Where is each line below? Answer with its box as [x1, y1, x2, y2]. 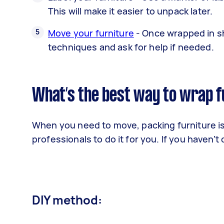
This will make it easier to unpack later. [48, 4, 213, 17]
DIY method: [32, 191, 102, 208]
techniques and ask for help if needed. [48, 40, 214, 53]
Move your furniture [48, 26, 134, 39]
